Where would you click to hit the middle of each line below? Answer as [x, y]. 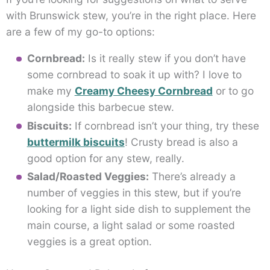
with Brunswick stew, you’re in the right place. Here [131, 15]
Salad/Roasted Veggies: [88, 177]
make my [51, 91]
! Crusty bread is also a [181, 142]
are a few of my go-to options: [80, 31]
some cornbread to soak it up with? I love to [134, 75]
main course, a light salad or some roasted [131, 225]
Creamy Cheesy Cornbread [143, 91]
